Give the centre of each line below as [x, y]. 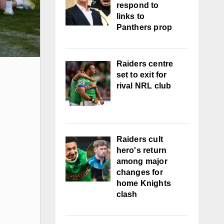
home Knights [143, 183]
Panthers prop [144, 27]
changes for [139, 172]
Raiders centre [145, 64]
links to [130, 16]
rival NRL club [144, 86]
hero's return [141, 150]
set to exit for [141, 75]
